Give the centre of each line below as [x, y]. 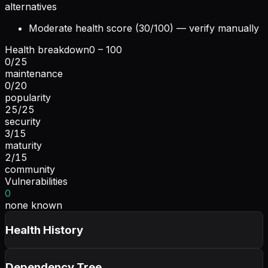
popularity [28, 97]
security [23, 121]
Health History [44, 230]
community [30, 169]
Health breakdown [47, 49]
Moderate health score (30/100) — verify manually [144, 28]
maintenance [34, 73]
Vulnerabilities [36, 181]
